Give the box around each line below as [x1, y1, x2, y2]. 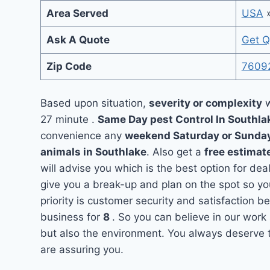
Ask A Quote [46, 33, 110, 46]
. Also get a [146, 146, 205, 158]
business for [40, 211, 104, 223]
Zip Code [46, 60, 92, 72]
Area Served [46, 7, 108, 19]
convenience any [40, 130, 125, 142]
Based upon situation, [40, 97, 149, 109]
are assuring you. [40, 243, 124, 256]
